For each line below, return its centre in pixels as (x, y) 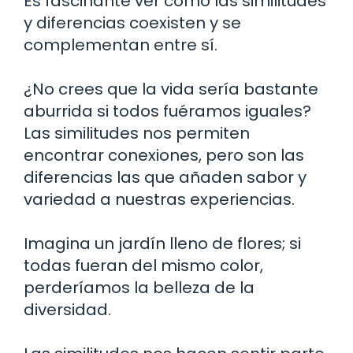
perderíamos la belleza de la (139, 287)
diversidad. (67, 309)
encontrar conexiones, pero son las (164, 155)
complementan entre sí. (121, 45)
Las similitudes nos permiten (137, 133)
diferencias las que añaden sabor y (165, 177)
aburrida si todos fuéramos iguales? (167, 111)
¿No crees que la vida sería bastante (171, 89)
